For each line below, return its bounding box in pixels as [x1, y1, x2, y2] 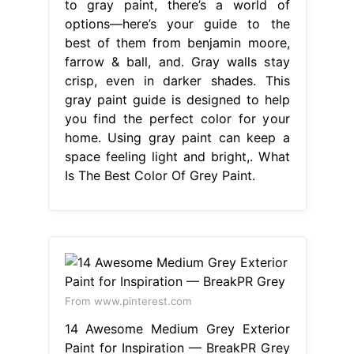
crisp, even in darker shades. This [64, 72, 290, 88]
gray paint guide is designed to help [64, 91, 290, 107]
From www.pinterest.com [64, 294, 192, 307]
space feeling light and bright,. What [64, 148, 290, 164]
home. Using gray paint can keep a [64, 129, 290, 145]
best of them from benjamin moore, [64, 34, 290, 51]
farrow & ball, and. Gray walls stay [64, 53, 290, 70]
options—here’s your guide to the [64, 15, 290, 32]
